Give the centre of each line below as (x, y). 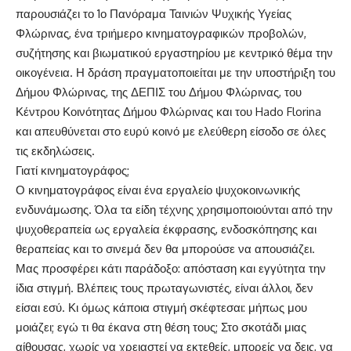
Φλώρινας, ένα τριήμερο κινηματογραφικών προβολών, (161, 33)
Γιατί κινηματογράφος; (72, 170)
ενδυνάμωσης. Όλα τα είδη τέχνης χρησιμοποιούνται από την (174, 210)
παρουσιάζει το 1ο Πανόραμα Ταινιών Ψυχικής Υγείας (154, 14)
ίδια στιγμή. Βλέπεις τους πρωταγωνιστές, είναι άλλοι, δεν (165, 288)
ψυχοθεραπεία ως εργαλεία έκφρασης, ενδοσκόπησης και (166, 229)
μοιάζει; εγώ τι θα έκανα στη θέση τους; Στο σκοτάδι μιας (161, 327)
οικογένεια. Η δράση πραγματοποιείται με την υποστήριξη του (175, 72)
